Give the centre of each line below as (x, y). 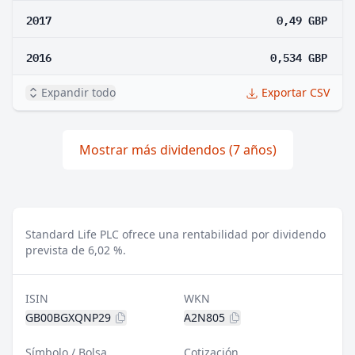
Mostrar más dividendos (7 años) (177, 150)
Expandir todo (78, 92)
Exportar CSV (296, 92)
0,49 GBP (302, 19)
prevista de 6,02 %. (76, 250)
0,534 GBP (299, 56)
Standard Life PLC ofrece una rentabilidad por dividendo (176, 234)
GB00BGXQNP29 (68, 317)
